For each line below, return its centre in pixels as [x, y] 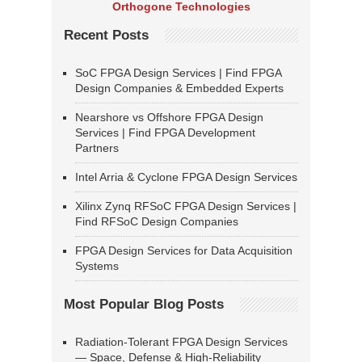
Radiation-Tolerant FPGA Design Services [181, 342]
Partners [97, 148]
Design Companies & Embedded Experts [179, 88]
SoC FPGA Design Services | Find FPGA [178, 73]
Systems [97, 266]
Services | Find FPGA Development [165, 133]
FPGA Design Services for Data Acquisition [184, 251]
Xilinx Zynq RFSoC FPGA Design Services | [186, 206]
